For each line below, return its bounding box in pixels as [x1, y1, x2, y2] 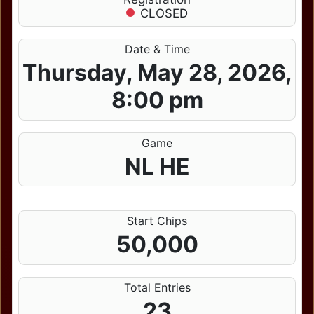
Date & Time [124, 42, 190, 57]
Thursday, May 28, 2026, [22, 59, 292, 87]
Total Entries [123, 280, 191, 294]
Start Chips [127, 214, 187, 228]
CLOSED [140, 6, 189, 20]
